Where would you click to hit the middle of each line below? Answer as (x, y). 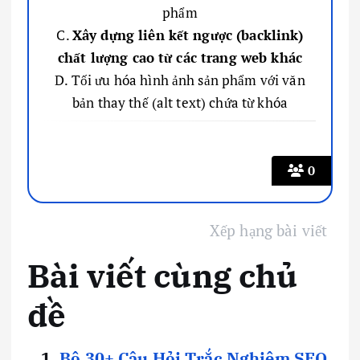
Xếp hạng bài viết (268, 231)
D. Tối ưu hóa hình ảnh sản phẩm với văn (180, 80)
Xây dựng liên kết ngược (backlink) (188, 35)
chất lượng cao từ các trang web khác (180, 57)
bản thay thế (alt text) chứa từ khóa (180, 102)
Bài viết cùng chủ (163, 276)
